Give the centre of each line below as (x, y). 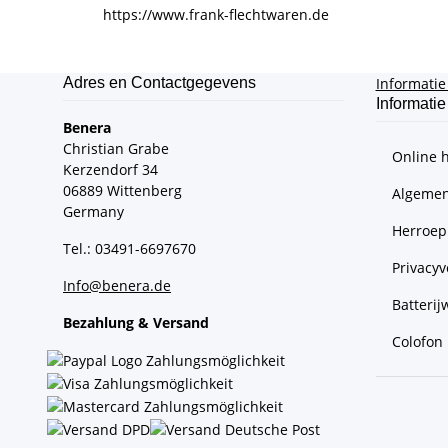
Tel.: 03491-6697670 (129, 248)
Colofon (417, 341)
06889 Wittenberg (122, 190)
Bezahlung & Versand (136, 322)
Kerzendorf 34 (110, 169)
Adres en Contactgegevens (159, 82)
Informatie (410, 103)
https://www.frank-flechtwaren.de (216, 14)
